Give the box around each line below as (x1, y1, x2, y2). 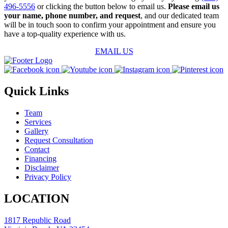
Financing (24, 154, 56, 163)
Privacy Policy (24, 173, 71, 182)
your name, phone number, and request (4, 11, 140, 20)
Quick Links (4, 84, 69, 98)
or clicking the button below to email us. (35, 2, 168, 11)
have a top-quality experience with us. (4, 30, 126, 39)
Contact (24, 145, 49, 154)
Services (24, 118, 51, 127)
